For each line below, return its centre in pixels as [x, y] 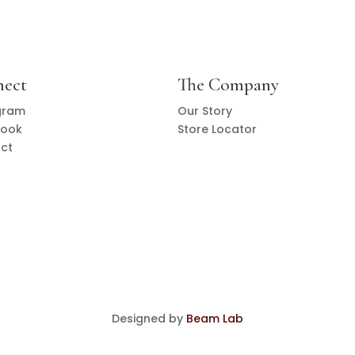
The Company [228, 84]
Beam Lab [215, 318]
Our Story [205, 111]
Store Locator [217, 129]
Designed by [149, 318]
